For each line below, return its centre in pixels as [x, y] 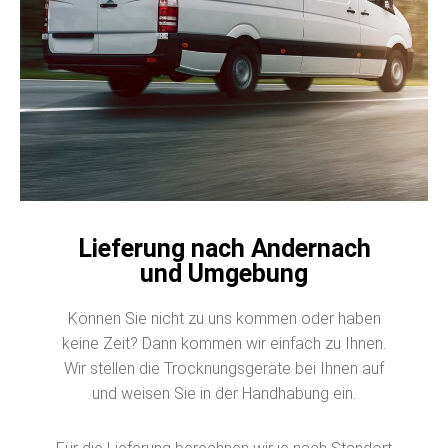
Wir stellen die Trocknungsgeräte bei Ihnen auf [224, 368]
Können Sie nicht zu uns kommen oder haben [224, 318]
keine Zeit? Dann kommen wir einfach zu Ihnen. [224, 343]
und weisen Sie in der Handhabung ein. [224, 393]
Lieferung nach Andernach [224, 248]
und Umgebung [224, 273]
